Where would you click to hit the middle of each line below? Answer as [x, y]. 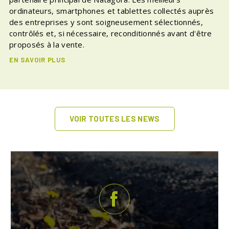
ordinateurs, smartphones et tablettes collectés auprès [112, 11]
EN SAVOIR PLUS [38, 60]
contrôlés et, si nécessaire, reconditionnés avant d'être [111, 33]
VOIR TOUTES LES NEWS [114, 119]
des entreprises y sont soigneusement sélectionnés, [106, 22]
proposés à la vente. [47, 45]
